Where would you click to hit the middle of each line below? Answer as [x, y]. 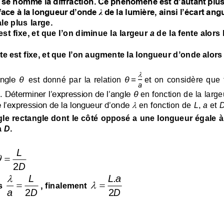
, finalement [65, 184]
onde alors [201, 53]
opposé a [119, 117]
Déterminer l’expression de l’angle [69, 93]
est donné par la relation [76, 79]
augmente [105, 53]
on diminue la [91, 32]
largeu [132, 32]
